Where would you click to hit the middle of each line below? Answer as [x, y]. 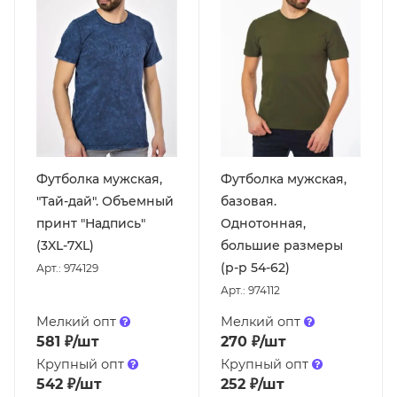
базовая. [248, 201]
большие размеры [281, 245]
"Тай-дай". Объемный [105, 201]
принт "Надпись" [91, 223]
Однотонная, [263, 223]
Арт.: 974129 [67, 268]
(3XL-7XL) [65, 245]
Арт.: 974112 [250, 290]
